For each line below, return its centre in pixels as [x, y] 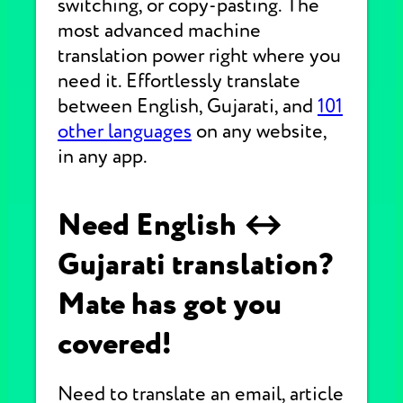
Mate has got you [170, 304]
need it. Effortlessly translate [179, 81]
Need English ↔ [171, 225]
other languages [125, 131]
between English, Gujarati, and [188, 106]
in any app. [103, 157]
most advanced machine [159, 31]
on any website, [259, 131]
